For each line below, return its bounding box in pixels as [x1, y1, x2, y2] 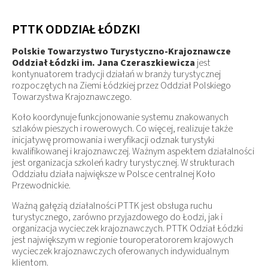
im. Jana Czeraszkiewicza [81, 56, 195, 70]
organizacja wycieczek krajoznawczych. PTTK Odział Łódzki [12, 222, 243, 236]
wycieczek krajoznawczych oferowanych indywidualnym [12, 245, 229, 258]
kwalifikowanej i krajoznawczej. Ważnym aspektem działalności [12, 145, 254, 159]
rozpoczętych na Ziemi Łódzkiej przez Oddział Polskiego [12, 79, 231, 93]
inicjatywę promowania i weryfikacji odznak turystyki [12, 133, 214, 147]
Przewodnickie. [12, 179, 71, 193]
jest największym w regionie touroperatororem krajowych [12, 233, 233, 247]
